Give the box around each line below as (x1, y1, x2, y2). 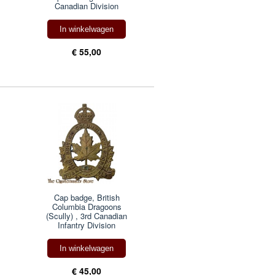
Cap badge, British (53, 191, 120, 203)
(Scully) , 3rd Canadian (46, 209, 128, 222)
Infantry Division (58, 219, 116, 231)
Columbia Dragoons (52, 200, 122, 212)
